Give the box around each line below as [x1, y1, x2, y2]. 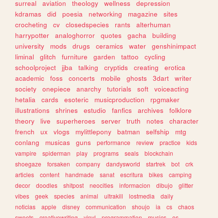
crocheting [15, 19, 48, 29]
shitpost [63, 181, 84, 189]
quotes [101, 30, 122, 40]
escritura [120, 170, 144, 179]
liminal [15, 52, 35, 61]
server [101, 116, 121, 126]
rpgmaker [150, 94, 180, 104]
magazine [128, 9, 158, 18]
